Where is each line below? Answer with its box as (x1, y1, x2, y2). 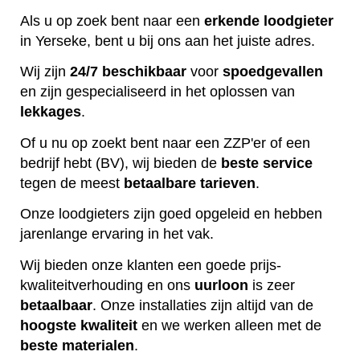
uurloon (194, 276, 248, 293)
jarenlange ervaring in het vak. (20, 226, 218, 243)
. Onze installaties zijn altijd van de (92, 297, 313, 313)
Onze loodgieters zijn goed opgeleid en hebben (20, 206, 322, 223)
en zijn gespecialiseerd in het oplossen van (20, 84, 295, 100)
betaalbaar (20, 297, 92, 313)
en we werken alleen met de (137, 317, 321, 333)
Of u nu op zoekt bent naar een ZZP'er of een (20, 134, 310, 151)
